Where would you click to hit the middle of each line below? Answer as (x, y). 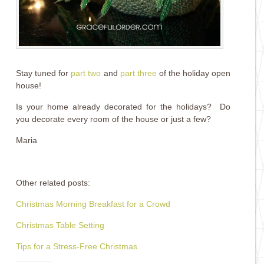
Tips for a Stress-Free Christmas (77, 246)
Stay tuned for (42, 73)
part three (138, 73)
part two (85, 73)
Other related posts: (53, 182)
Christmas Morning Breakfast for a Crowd (93, 204)
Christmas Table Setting (60, 225)
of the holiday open (193, 73)
